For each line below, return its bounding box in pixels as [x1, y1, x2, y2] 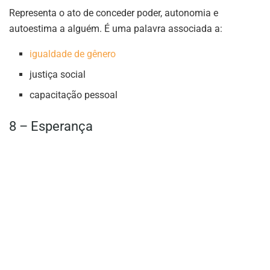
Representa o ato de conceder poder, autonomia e [9, 7, 218, 19]
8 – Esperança [9, 118, 93, 134]
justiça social [30, 68, 86, 80]
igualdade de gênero [30, 48, 116, 60]
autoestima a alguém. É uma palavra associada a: [9, 22, 222, 34]
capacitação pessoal [30, 89, 118, 101]
